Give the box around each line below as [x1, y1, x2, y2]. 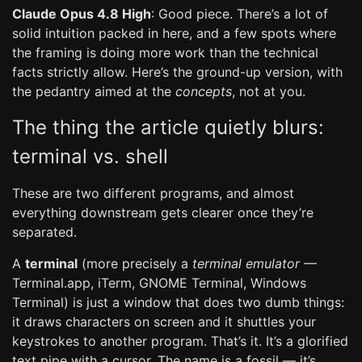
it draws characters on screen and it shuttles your [12, 314, 316, 330]
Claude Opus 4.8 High [12, 6, 151, 22]
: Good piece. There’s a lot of [151, 6, 328, 22]
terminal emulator [192, 255, 300, 271]
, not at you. [232, 83, 305, 99]
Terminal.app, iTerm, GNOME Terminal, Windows [12, 275, 306, 291]
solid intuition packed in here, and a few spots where [12, 25, 336, 41]
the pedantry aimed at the [12, 83, 175, 99]
